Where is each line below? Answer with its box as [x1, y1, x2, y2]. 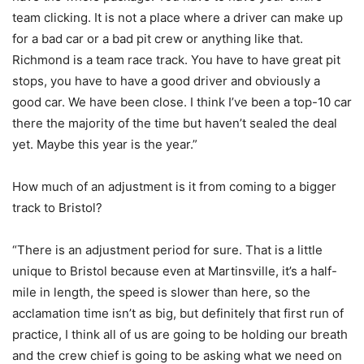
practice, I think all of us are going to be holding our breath [12, 327, 348, 343]
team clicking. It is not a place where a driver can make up [12, 10, 343, 26]
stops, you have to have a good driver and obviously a [12, 73, 320, 89]
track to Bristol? [12, 200, 102, 216]
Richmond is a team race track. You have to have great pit [12, 52, 340, 68]
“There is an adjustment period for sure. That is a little [12, 242, 323, 258]
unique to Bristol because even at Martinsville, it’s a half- [12, 263, 337, 279]
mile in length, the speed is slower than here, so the [12, 284, 310, 301]
